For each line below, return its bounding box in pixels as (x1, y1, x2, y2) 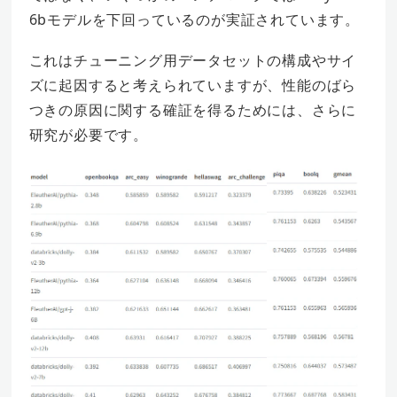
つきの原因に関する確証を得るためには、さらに (28, 100, 357, 121)
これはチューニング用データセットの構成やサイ (28, 51, 357, 71)
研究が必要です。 (28, 125, 148, 145)
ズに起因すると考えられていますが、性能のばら (28, 75, 357, 96)
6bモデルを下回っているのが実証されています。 (28, 10, 360, 30)
